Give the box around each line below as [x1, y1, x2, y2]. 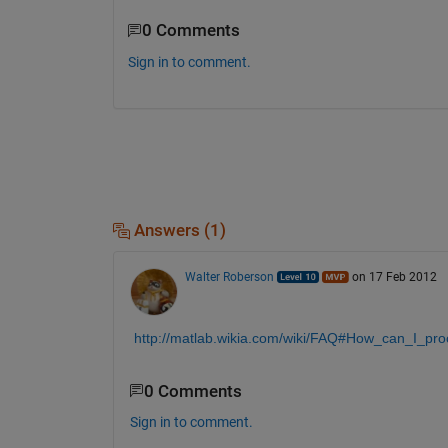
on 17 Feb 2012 [351, 269, 437, 284]
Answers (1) [129, 220, 226, 240]
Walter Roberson [184, 269, 274, 284]
